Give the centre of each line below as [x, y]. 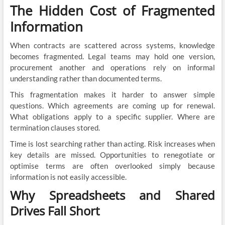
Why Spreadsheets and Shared [113, 195]
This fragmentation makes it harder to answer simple [113, 94]
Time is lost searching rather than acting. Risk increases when [113, 143]
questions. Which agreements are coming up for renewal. [113, 105]
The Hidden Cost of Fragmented [113, 10]
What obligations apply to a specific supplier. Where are [113, 116]
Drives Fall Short [55, 210]
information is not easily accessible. [68, 177]
